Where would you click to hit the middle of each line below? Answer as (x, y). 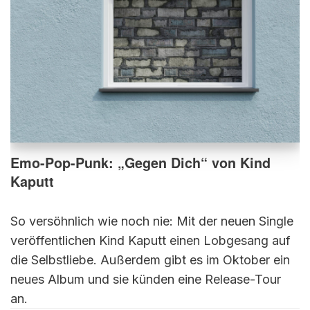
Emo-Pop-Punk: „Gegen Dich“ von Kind (140, 162)
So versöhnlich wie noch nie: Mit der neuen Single (152, 221)
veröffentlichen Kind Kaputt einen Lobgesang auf (151, 240)
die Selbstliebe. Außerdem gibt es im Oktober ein (150, 259)
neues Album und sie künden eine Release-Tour (146, 279)
